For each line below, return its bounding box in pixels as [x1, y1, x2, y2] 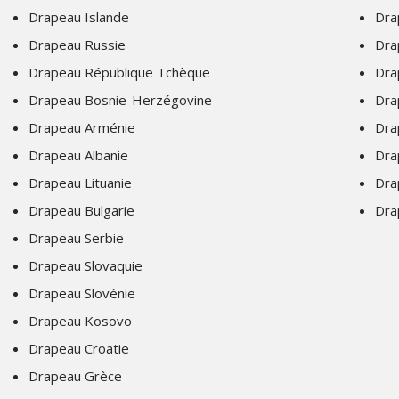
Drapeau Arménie [28, 118, 135, 136]
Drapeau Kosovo [28, 312, 132, 330]
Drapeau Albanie [28, 146, 128, 164]
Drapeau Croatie [28, 339, 129, 357]
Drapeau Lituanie [28, 174, 132, 191]
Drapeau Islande [28, 8, 129, 26]
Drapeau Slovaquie [28, 256, 142, 274]
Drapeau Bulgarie [28, 201, 134, 219]
